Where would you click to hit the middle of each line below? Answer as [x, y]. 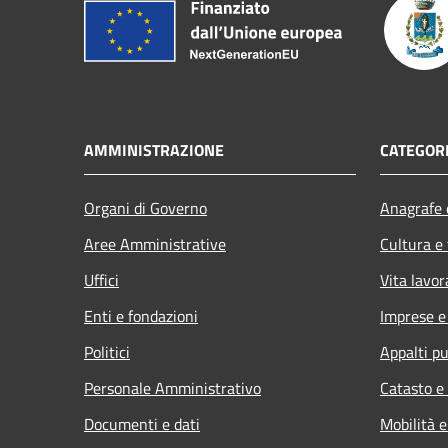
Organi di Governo [145, 207]
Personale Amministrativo [172, 387]
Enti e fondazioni [141, 315]
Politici [107, 351]
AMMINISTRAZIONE [154, 149]
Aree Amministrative [155, 243]
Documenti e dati [142, 423]
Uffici [101, 279]
